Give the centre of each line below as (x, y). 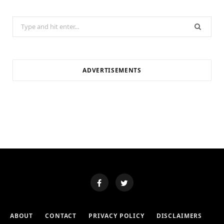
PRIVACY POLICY (116, 215)
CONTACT (61, 215)
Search (23, 22)
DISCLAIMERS (179, 215)
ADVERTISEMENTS (112, 70)
